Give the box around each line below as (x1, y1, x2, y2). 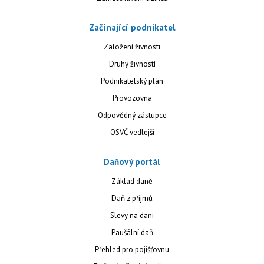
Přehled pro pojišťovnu (95, 245, 169, 255)
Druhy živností (108, 59, 156, 70)
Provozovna (112, 93, 152, 104)
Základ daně (111, 176, 153, 187)
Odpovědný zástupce (97, 110, 167, 121)
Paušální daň (111, 227, 153, 238)
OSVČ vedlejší (110, 127, 154, 138)
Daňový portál (104, 156, 160, 168)
